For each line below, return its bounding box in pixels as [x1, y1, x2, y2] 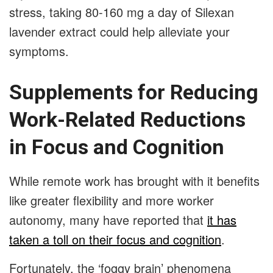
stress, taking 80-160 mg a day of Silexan [9, 3, 234, 21]
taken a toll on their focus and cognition [9, 230, 221, 248]
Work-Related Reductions [9, 107, 246, 132]
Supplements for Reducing [9, 79, 258, 104]
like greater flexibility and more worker [9, 191, 214, 209]
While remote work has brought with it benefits [9, 171, 260, 190]
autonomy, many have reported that [9, 210, 207, 229]
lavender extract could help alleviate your [9, 23, 230, 41]
